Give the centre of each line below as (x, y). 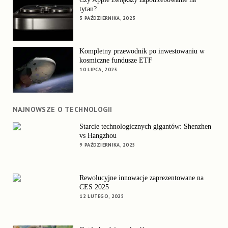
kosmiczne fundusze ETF (116, 61)
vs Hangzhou (98, 135)
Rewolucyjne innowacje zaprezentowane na (142, 178)
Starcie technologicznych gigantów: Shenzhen (146, 126)
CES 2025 (94, 187)
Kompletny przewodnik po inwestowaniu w (142, 51)
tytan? (88, 9)
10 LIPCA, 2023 (98, 70)
